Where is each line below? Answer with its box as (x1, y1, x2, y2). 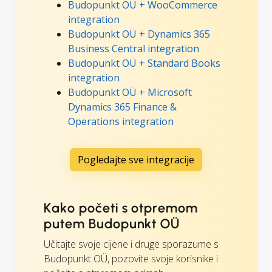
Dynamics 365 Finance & (68, 100, 177, 114)
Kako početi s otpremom (44, 199, 199, 216)
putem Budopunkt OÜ (44, 215, 180, 232)
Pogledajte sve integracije (78, 152, 194, 166)
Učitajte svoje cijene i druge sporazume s (44, 237, 219, 251)
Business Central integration (68, 41, 199, 55)
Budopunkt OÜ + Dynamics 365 (68, 27, 210, 41)
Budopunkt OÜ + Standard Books (68, 56, 220, 70)
